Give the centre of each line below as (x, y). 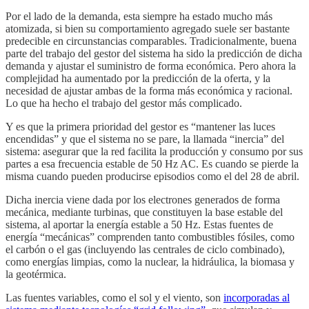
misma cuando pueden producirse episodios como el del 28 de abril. (152, 177)
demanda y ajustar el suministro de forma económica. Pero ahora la (151, 66)
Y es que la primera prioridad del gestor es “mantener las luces (140, 127)
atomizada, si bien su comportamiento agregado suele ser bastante (148, 29)
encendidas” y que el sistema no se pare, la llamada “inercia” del (145, 139)
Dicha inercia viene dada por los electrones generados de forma (143, 200)
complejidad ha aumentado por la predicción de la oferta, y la (138, 79)
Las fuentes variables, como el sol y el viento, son (114, 298)
